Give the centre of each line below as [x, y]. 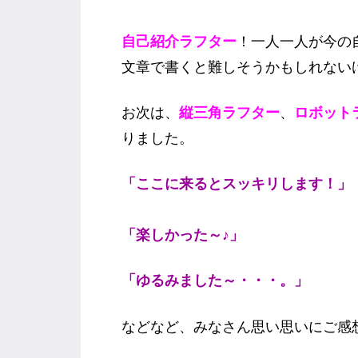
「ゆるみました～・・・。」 [215, 281]
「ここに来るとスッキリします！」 [237, 184]
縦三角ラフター [229, 113]
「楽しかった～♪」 [183, 235]
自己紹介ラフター [179, 41]
